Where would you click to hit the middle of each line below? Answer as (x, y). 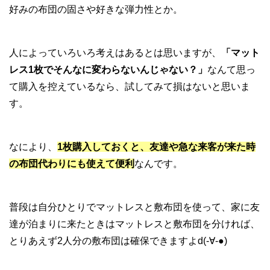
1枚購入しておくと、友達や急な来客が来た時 (156, 146)
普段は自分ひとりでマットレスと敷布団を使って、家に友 (134, 207)
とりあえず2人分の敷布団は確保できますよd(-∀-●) (118, 240)
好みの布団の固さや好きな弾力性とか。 (96, 9)
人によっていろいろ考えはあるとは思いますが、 (115, 52)
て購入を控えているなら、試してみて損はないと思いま (130, 86)
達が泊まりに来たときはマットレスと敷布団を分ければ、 (134, 224)
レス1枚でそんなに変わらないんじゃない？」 (108, 69)
